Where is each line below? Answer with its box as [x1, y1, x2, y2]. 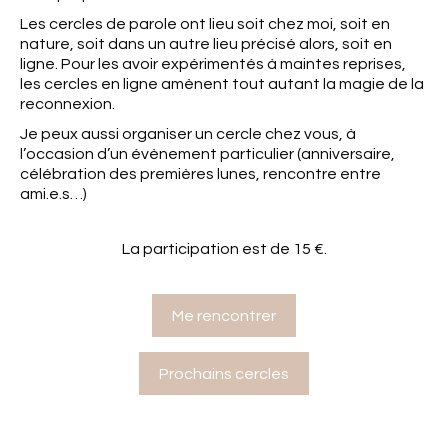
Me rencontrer [172, 307, 276, 324]
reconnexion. [20, 95, 115, 112]
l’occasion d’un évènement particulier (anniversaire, [20, 145, 395, 162]
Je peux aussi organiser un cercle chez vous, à [20, 125, 356, 142]
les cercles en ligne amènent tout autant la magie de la [20, 75, 424, 92]
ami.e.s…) [20, 185, 87, 202]
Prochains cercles [159, 365, 289, 382]
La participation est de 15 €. [121, 240, 327, 257]
